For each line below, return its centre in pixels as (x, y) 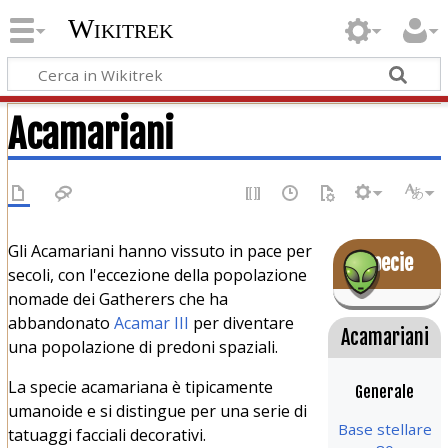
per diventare (241, 322)
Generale (385, 391)
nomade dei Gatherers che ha (117, 298)
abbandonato (60, 322)
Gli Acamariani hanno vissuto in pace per (159, 250)
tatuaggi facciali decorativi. (106, 434)
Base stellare (384, 428)
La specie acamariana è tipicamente (140, 386)
